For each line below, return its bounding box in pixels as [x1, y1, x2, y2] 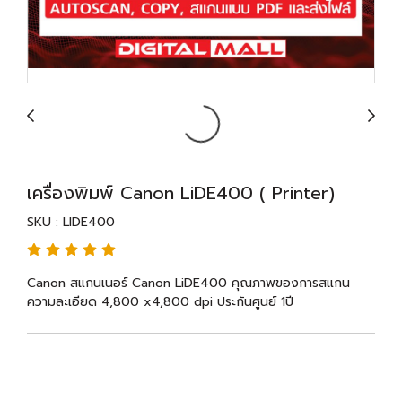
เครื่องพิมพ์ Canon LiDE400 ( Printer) [27, 179, 335, 206]
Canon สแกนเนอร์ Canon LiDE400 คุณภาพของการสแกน [27, 274, 350, 293]
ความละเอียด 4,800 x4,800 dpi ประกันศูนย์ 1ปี [27, 293, 293, 311]
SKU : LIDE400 [27, 213, 115, 232]
